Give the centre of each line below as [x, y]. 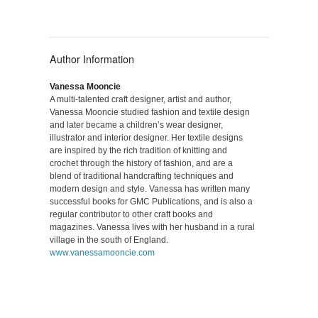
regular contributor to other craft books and [131, 215]
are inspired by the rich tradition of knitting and [138, 151]
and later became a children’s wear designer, [136, 125]
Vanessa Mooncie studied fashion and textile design [150, 113]
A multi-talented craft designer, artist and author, [141, 100]
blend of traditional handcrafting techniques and [142, 176]
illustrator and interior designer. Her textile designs [146, 138]
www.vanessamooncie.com [102, 253]
